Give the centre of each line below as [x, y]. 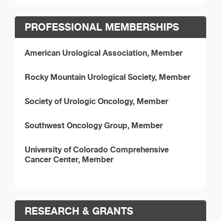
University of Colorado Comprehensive [97, 149]
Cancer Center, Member [69, 159]
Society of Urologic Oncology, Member [96, 101]
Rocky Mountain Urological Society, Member [108, 77]
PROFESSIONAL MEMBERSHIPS [102, 27]
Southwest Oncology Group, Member [94, 125]
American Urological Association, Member [104, 53]
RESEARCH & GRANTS [79, 211]
